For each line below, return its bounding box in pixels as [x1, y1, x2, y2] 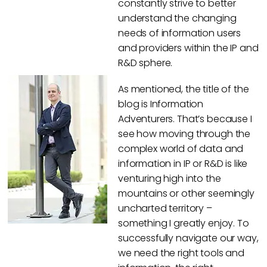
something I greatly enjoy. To [118, 216, 249, 230]
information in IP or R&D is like [118, 156, 248, 170]
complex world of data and [118, 141, 244, 156]
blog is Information [118, 97, 204, 111]
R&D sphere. [118, 55, 173, 70]
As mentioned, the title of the [118, 82, 249, 96]
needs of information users [118, 26, 241, 40]
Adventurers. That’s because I [118, 111, 252, 126]
